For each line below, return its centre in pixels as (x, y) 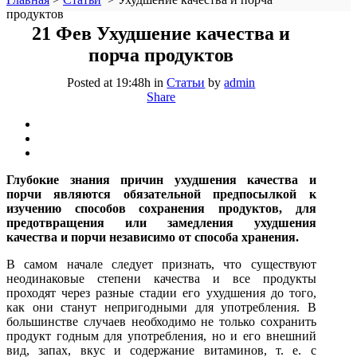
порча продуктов (161, 55)
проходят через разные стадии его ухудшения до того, (161, 292)
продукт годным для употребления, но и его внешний (161, 335)
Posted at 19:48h (109, 82)
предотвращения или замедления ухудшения (161, 222)
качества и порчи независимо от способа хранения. (153, 237)
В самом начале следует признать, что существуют (161, 264)
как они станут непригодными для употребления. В (161, 307)
